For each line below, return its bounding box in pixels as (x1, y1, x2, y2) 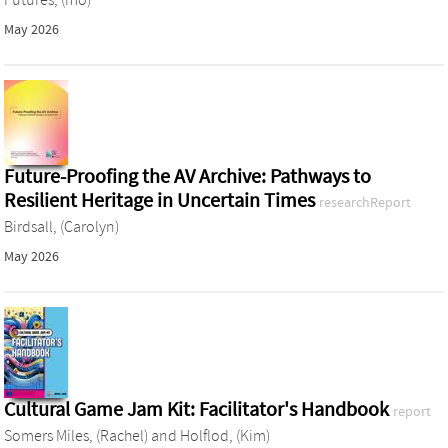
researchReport (319, 194, 411, 211)
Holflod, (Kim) (180, 426, 270, 445)
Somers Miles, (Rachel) (4, 426, 148, 445)
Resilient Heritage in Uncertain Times (4, 188, 319, 212)
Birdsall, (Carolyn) (4, 217, 119, 236)
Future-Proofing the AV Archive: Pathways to (4, 164, 371, 188)
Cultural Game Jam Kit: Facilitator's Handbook (4, 397, 393, 421)
